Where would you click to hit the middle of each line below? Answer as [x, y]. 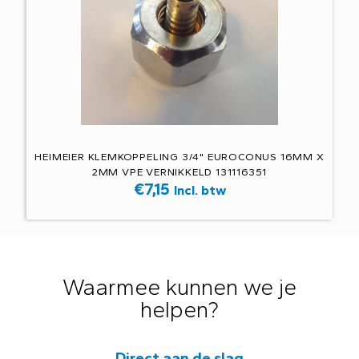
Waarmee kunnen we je [179, 287]
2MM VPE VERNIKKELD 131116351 [179, 172]
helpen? [179, 309]
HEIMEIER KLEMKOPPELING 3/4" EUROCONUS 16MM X [179, 157]
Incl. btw [200, 190]
